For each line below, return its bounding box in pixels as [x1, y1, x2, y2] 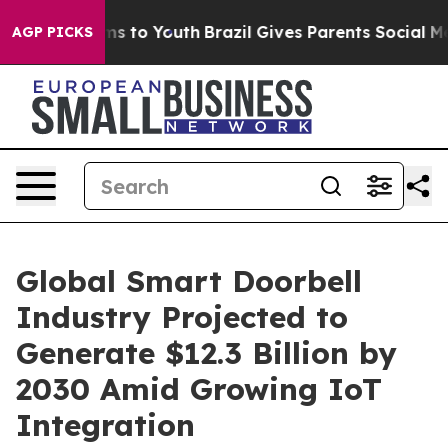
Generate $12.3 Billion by [16, 334, 397, 372]
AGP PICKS [12, 23, 93, 41]
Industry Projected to [16, 298, 348, 336]
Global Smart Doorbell [16, 262, 362, 300]
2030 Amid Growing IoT [16, 370, 382, 408]
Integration [16, 406, 195, 444]
